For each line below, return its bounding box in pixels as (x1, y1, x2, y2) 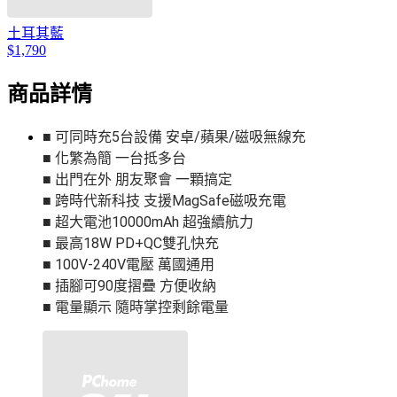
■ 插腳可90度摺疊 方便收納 (43, 277, 220, 295)
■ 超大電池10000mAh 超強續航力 (43, 214, 257, 231)
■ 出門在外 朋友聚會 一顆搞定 (43, 171, 236, 189)
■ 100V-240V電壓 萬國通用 (43, 256, 218, 274)
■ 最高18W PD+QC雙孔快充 (43, 235, 222, 253)
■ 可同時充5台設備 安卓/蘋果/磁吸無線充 (43, 128, 309, 146)
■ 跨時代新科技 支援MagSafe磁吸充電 (43, 192, 290, 210)
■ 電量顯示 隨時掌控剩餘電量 (43, 299, 229, 316)
